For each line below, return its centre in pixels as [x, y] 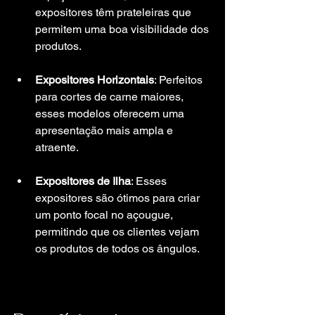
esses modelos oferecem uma [111, 114]
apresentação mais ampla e [105, 130]
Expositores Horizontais [95, 80]
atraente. [57, 147]
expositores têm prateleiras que [115, 12]
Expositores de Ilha [83, 181]
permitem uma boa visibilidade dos [123, 29]
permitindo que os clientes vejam [118, 232]
